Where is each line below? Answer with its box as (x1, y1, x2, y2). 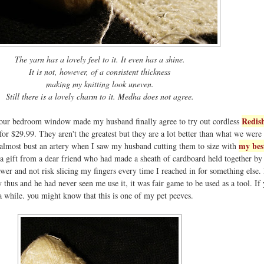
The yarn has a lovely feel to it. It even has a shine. (14, 53, 185, 65)
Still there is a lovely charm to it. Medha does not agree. (5, 90, 194, 102)
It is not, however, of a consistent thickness (29, 65, 170, 77)
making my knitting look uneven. (45, 78, 154, 90)
